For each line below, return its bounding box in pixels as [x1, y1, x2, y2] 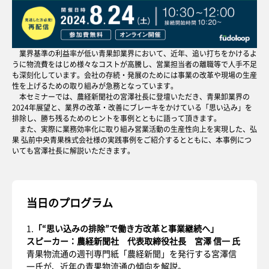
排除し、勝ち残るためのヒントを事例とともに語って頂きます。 [12, 113, 221, 123]
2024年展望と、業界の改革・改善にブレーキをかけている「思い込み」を [12, 102, 252, 112]
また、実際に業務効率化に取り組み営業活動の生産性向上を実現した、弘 [12, 124, 257, 134]
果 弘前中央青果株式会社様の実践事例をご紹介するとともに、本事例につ [12, 134, 252, 145]
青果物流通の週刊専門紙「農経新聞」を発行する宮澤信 [26, 247, 237, 259]
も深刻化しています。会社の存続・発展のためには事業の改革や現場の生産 [12, 70, 257, 80]
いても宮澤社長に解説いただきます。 [12, 145, 134, 156]
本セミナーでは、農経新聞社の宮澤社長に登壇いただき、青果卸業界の [12, 91, 250, 101]
